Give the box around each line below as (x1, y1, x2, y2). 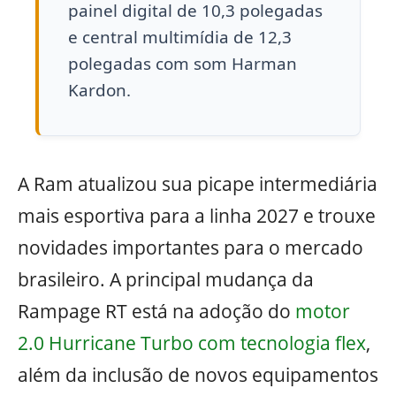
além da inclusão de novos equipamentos (18, 362, 378, 388)
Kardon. (68, 79, 131, 103)
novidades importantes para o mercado (18, 235, 363, 261)
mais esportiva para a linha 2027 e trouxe (18, 203, 376, 229)
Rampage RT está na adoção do (18, 299, 295, 324)
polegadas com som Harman (68, 52, 297, 76)
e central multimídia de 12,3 (68, 26, 292, 49)
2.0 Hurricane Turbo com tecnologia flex (18, 331, 366, 356)
